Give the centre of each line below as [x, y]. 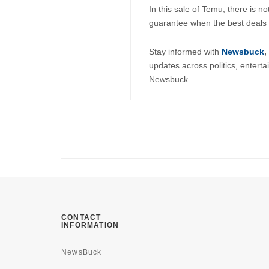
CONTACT [81, 217]
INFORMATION [90, 225]
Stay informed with [185, 51]
